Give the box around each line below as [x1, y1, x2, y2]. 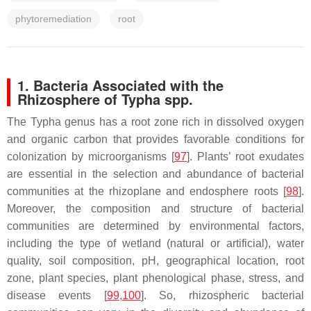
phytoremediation [15, 13, 92, 24]
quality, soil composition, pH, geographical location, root [7, 255, 304, 267]
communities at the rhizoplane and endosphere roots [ [7, 185, 286, 197]
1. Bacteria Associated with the [17, 75, 224, 95]
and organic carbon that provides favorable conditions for [7, 133, 304, 145]
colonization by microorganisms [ [7, 151, 174, 162]
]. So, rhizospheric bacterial [140, 289, 305, 301]
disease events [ [7, 289, 107, 301]
